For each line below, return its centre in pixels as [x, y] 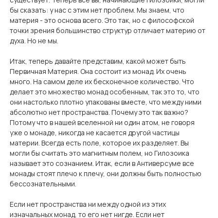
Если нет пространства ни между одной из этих [88, 204]
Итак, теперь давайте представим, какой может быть [98, 61]
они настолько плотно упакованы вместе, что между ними [106, 102]
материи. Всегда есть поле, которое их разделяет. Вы [99, 143]
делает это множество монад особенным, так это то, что [105, 92]
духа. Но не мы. [34, 41]
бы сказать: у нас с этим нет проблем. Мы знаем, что [97, 10]
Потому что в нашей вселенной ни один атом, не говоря [102, 122]
